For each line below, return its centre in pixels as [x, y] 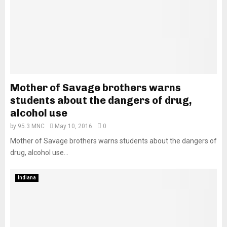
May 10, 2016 [73, 126]
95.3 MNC [31, 126]
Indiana [27, 178]
